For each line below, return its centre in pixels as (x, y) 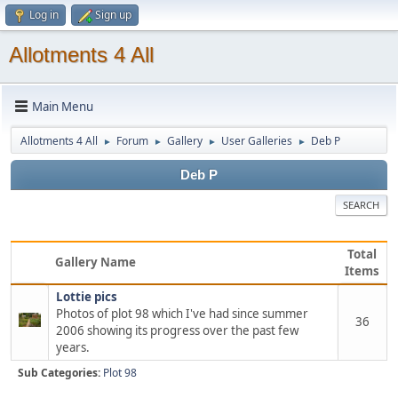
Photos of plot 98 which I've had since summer (182, 314)
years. (73, 347)
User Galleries (257, 141)
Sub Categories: (60, 373)
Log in (44, 15)
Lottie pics (87, 297)
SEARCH (361, 205)
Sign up (113, 15)
